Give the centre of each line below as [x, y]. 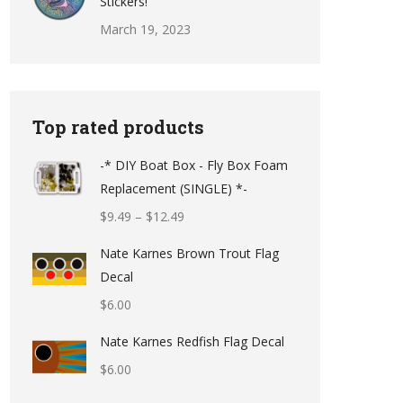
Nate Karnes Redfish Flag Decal [192, 341]
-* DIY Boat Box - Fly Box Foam [194, 165]
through [206, 286]
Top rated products [118, 127]
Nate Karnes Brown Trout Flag [189, 253]
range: [201, 239]
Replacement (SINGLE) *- [174, 188]
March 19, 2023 [145, 29]
